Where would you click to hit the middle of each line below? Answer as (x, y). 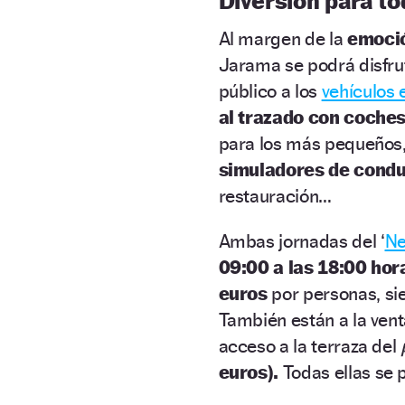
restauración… (275, 195)
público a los (270, 90)
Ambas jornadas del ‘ (301, 240)
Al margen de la (281, 38)
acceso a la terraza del (310, 345)
